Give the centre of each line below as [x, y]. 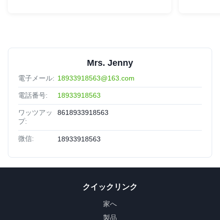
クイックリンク [110, 187]
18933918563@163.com [96, 78]
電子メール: [36, 78]
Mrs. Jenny [110, 63]
